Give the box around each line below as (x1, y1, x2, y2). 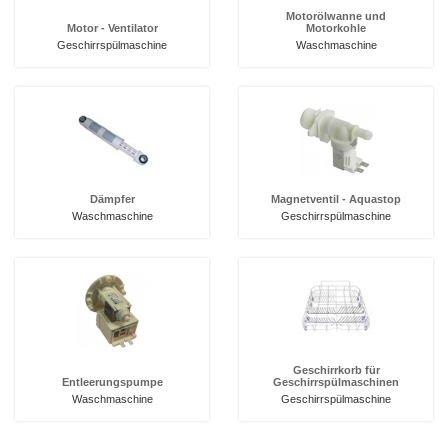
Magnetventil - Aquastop (271, 193, 401, 205)
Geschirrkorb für (292, 364, 380, 376)
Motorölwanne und (286, 10, 386, 22)
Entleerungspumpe (61, 376, 163, 388)
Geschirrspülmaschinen (273, 376, 399, 388)
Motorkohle (306, 22, 366, 34)
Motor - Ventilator (66, 22, 158, 34)
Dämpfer (89, 193, 135, 205)
